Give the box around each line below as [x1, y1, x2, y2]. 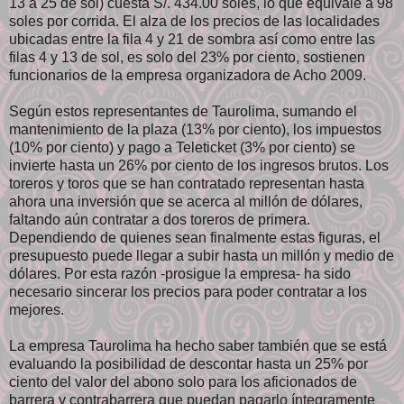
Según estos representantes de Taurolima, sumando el [9, 103, 357, 119]
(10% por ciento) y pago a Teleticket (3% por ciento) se [9, 139, 355, 155]
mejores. [9, 301, 64, 317]
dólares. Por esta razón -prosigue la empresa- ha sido [9, 265, 351, 281]
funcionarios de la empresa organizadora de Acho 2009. [9, 67, 366, 83]
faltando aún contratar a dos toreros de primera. [9, 211, 310, 227]
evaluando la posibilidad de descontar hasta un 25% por [9, 355, 368, 372]
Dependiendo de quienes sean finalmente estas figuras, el [9, 229, 381, 245]
